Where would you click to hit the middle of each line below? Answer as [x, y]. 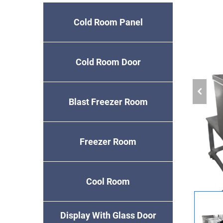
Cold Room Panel [108, 22]
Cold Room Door [108, 62]
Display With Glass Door [108, 215]
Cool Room [108, 181]
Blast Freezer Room [108, 102]
